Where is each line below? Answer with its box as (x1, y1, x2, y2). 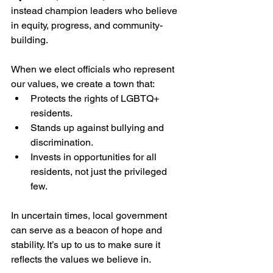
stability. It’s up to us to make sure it (11, 239, 163, 250)
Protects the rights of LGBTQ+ (30, 93, 161, 104)
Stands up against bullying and (30, 122, 166, 133)
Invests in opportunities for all (30, 151, 159, 163)
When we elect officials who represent (11, 63, 177, 75)
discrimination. (30, 136, 93, 148)
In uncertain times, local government (11, 210, 169, 221)
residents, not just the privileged (30, 166, 169, 177)
